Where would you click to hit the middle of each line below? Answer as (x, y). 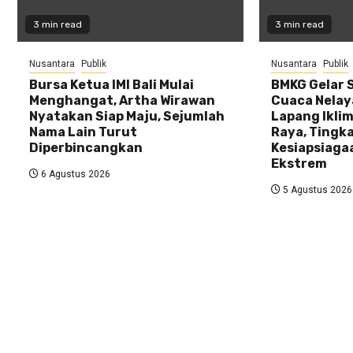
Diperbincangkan (86, 147)
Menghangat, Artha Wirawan (122, 100)
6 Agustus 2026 (74, 174)
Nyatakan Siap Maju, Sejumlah (127, 116)
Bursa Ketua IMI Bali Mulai (111, 84)
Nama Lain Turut (83, 132)
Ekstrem (299, 163)
